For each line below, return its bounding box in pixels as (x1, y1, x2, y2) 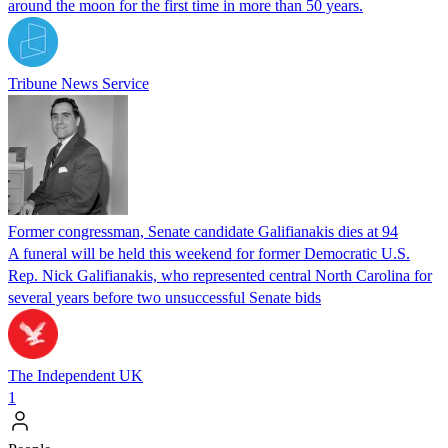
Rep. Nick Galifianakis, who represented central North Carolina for (8, 266, 432, 284)
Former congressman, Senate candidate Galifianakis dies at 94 (8, 222, 398, 240)
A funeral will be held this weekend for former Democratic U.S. (8, 244, 410, 262)
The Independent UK (8, 366, 143, 384)
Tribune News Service (8, 74, 149, 92)
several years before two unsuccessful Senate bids (8, 288, 321, 306)
